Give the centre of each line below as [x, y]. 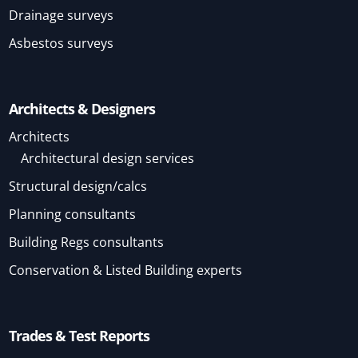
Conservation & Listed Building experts [126, 270]
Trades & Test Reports [80, 336]
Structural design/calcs [78, 187]
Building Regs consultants [87, 243]
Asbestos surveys [62, 44]
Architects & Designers [82, 109]
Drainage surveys [62, 16]
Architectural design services [108, 159]
